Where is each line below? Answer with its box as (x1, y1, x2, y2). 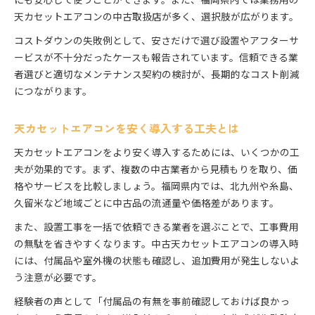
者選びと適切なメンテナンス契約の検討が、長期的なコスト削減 (14, 67, 300, 82)
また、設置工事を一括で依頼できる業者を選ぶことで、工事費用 (14, 219, 299, 234)
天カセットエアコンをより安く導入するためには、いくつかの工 (14, 145, 300, 160)
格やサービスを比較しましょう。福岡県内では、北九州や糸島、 (14, 179, 299, 193)
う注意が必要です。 (14, 270, 102, 285)
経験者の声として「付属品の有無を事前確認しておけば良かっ (14, 294, 290, 309)
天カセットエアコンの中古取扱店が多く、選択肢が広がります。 (14, 9, 299, 24)
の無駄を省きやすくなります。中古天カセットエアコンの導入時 (14, 236, 299, 251)
